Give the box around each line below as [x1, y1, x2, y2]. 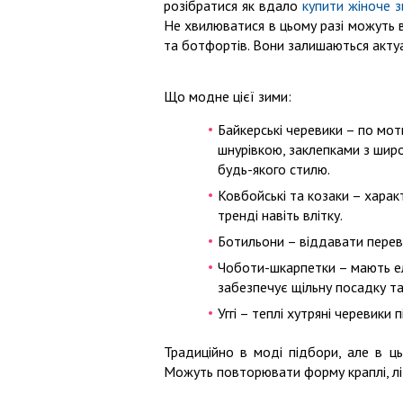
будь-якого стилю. [218, 160, 330, 179]
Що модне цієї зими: [164, 87, 291, 106]
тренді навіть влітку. [218, 206, 343, 225]
